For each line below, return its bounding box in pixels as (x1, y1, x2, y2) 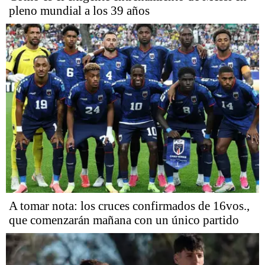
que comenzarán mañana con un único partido (9, 212, 239, 227)
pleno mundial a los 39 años (9, 4, 150, 18)
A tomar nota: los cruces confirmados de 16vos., (9, 198, 250, 213)
